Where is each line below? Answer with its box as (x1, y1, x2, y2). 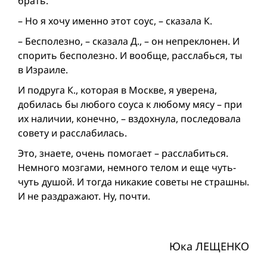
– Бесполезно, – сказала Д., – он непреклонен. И (18, 35, 240, 48)
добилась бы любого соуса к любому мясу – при (18, 98, 242, 111)
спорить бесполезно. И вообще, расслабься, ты (18, 49, 242, 63)
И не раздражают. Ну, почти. (18, 190, 150, 203)
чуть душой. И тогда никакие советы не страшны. (18, 175, 249, 189)
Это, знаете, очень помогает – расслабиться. (18, 147, 228, 160)
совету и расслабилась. (18, 126, 127, 140)
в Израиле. (18, 63, 68, 77)
